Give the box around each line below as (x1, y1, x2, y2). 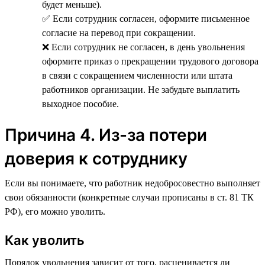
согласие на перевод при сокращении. (42, 27, 196, 38)
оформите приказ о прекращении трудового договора (42, 56, 258, 66)
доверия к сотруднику (5, 148, 188, 169)
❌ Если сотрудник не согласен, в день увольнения (42, 41, 245, 52)
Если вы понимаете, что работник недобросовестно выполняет (5, 177, 260, 188)
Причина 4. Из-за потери (5, 124, 207, 145)
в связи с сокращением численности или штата (42, 70, 232, 80)
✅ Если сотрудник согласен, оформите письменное (42, 13, 250, 24)
